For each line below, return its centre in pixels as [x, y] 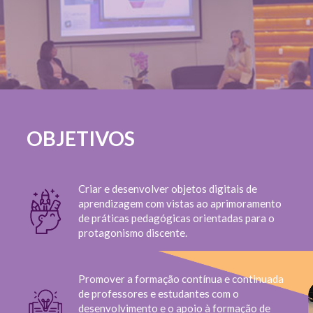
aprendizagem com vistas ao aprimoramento [180, 203]
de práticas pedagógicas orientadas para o [176, 218]
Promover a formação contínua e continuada [181, 278]
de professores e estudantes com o [158, 293]
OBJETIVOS [80, 139]
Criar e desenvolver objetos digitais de [167, 188]
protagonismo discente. [132, 232]
